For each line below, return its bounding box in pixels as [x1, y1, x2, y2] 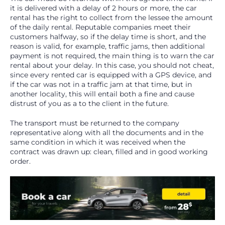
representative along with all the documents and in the [10, 128, 203, 137]
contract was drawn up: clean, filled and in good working [10, 147, 208, 156]
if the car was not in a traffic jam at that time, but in [10, 79, 192, 89]
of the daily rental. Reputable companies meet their [10, 22, 191, 32]
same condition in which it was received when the [10, 137, 185, 147]
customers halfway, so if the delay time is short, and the [10, 32, 206, 41]
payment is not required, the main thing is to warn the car [10, 51, 214, 60]
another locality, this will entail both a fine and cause [10, 89, 194, 98]
